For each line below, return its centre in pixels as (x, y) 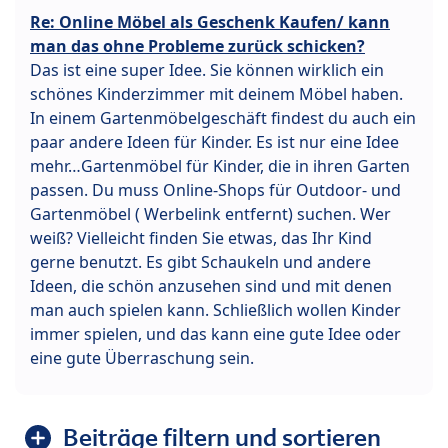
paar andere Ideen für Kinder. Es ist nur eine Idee (214, 142)
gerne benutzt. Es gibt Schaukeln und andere (200, 262)
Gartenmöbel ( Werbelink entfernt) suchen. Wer (210, 214)
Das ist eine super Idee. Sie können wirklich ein (207, 70)
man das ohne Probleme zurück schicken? (197, 46)
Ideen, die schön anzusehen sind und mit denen (211, 286)
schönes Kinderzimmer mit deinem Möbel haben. (216, 94)
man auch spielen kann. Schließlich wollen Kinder (215, 310)
